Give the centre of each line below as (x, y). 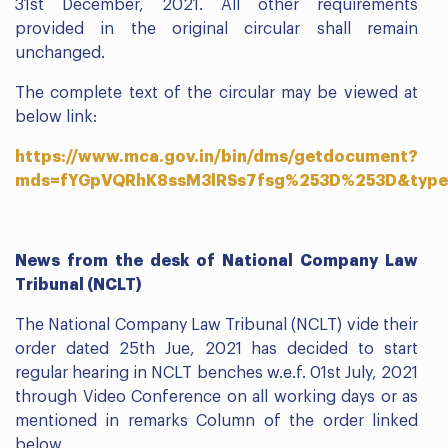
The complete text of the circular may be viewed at (216, 92)
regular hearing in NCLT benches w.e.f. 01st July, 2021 (216, 372)
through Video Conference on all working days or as (216, 396)
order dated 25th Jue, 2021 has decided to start (216, 348)
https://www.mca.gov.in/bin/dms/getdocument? (216, 156)
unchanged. (60, 52)
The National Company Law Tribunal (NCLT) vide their (216, 324)
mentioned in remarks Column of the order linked (216, 420)
